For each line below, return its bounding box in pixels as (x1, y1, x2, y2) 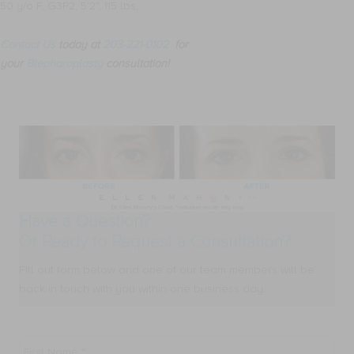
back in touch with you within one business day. (19, 281, 265, 296)
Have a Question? (19, 210, 151, 232)
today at (55, 38, 103, 52)
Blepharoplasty (26, 57, 103, 71)
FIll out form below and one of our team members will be (19, 262, 314, 277)
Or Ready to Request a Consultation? (19, 231, 291, 253)
